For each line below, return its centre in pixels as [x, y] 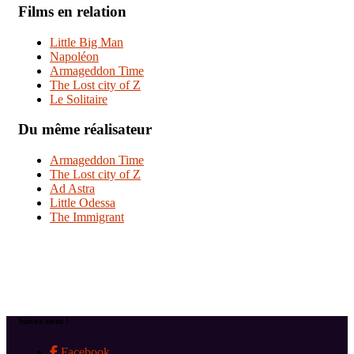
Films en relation [72, 11]
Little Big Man [87, 42]
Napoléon [74, 56]
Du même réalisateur [85, 130]
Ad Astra [72, 189]
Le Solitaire [79, 99]
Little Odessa [83, 203]
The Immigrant [87, 217]
